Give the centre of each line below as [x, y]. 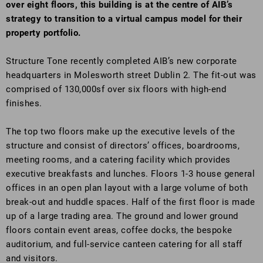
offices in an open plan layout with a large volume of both [127, 188]
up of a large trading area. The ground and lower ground [122, 216]
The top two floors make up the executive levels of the [120, 131]
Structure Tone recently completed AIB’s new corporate [122, 61]
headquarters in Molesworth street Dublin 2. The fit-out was [131, 75]
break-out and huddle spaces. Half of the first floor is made [130, 202]
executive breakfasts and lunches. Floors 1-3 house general [130, 174]
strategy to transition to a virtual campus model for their [124, 19]
